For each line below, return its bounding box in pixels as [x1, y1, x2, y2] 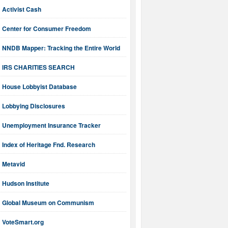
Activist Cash [2, 5, 41, 14]
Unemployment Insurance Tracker [2, 121, 101, 130]
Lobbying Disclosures [2, 101, 65, 111]
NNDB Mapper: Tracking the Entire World [2, 43, 120, 53]
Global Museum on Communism [2, 198, 94, 208]
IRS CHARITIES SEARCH [2, 63, 75, 72]
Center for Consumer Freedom [2, 24, 91, 34]
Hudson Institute [2, 179, 49, 188]
